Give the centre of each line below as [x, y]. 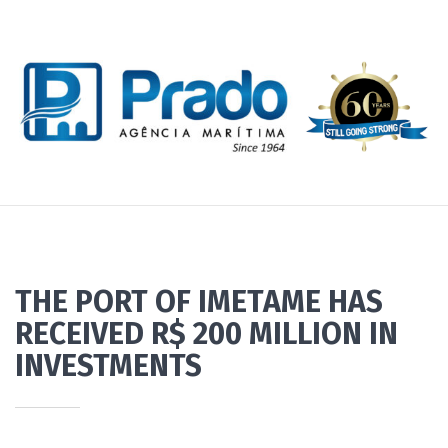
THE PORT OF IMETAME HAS [199, 302]
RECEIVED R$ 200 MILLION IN [206, 334]
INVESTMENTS [108, 366]
